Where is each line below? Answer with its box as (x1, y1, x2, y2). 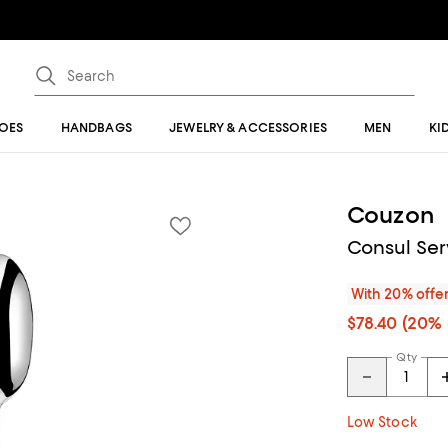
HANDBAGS (60, 120, 132, 135)
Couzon (346, 201, 434, 229)
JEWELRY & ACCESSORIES (169, 120, 327, 135)
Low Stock (346, 414, 417, 430)
